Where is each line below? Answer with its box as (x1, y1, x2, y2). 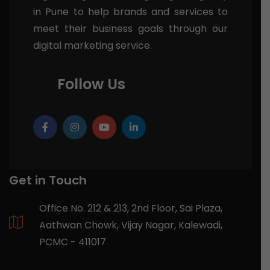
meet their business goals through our (33, 22, 228, 36)
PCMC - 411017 (39, 235, 106, 250)
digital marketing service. (33, 39, 152, 53)
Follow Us (57, 74, 125, 95)
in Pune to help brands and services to (33, 5, 228, 19)
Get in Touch (9, 172, 87, 189)
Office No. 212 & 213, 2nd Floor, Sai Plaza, (39, 201, 222, 216)
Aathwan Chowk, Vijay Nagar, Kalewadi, (39, 218, 222, 233)
